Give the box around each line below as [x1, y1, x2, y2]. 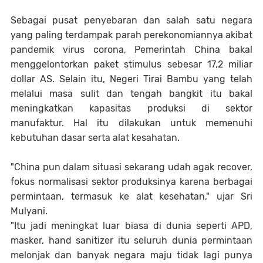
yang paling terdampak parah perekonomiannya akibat [11, 29, 252, 41]
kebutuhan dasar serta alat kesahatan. [11, 131, 182, 143]
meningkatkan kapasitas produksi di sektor [11, 102, 252, 114]
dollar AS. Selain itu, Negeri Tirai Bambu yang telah [11, 73, 252, 85]
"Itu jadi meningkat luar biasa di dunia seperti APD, [11, 220, 252, 231]
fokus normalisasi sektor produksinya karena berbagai [11, 176, 252, 187]
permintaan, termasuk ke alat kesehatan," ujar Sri [11, 190, 252, 202]
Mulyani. [11, 205, 50, 217]
